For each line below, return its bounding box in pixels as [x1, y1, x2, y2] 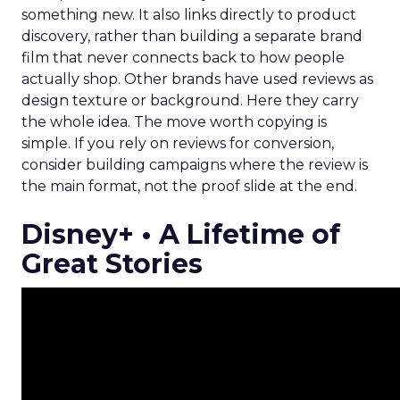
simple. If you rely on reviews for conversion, [21, 135, 334, 152]
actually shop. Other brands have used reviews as [21, 71, 373, 87]
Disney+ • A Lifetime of [21, 218, 340, 251]
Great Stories [21, 247, 203, 280]
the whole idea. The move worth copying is [21, 113, 327, 130]
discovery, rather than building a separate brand [21, 28, 362, 45]
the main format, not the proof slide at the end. [21, 178, 357, 195]
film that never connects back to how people [21, 49, 345, 66]
